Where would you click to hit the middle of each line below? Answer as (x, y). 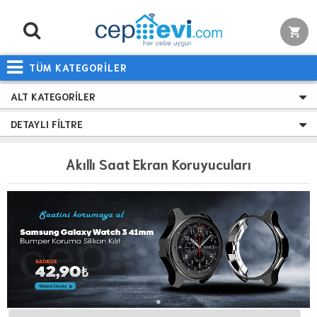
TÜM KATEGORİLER (78, 68)
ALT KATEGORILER (53, 97)
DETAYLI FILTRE (47, 124)
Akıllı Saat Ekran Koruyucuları (158, 164)
